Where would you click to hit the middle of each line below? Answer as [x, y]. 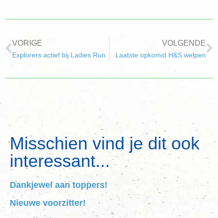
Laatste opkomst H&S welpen [161, 55]
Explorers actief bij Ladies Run [59, 55]
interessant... [60, 161]
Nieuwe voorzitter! [48, 203]
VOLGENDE [184, 43]
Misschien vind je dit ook [105, 143]
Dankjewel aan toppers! [59, 185]
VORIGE [27, 43]
